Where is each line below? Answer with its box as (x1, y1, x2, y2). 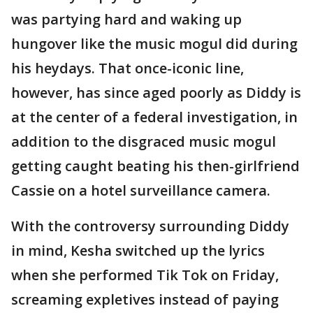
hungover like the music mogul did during (11, 34, 298, 53)
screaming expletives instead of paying (11, 290, 279, 309)
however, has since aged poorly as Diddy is (11, 83, 301, 102)
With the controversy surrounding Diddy (11, 217, 289, 235)
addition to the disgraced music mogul (11, 132, 276, 151)
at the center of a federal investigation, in (11, 108, 298, 126)
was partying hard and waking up (11, 10, 242, 29)
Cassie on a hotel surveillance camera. (11, 181, 270, 200)
